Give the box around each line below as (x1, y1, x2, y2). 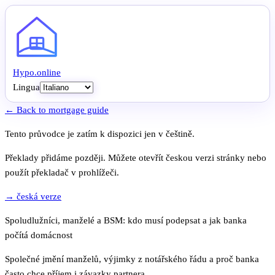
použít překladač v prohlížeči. (5, 168, 119, 177)
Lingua (13, 82, 40, 92)
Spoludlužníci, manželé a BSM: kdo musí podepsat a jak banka (5, 215, 247, 225)
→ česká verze (5, 192, 61, 201)
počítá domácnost (5, 230, 72, 240)
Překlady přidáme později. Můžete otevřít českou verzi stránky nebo (5, 153, 266, 163)
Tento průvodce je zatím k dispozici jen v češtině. (5, 129, 195, 139)
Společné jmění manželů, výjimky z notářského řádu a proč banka (5, 254, 259, 264)
